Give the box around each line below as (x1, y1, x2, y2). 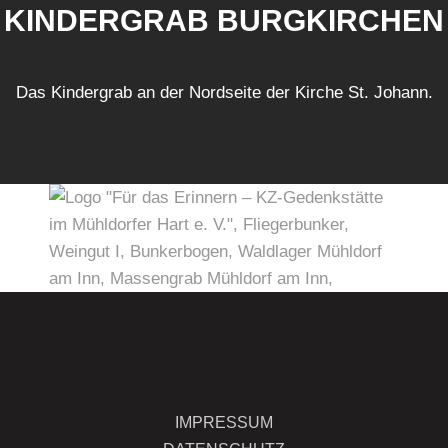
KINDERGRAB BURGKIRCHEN (4, 4, 444, 38)
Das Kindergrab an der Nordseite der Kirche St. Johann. (15, 83, 433, 103)
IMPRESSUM (175, 414, 273, 432)
